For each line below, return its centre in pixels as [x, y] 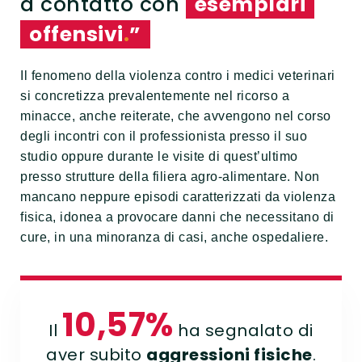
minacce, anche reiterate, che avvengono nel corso [176, 116]
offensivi [72, 35]
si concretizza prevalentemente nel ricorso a [155, 96]
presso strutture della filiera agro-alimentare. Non [170, 177]
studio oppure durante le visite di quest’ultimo [159, 157]
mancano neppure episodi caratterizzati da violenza [178, 197]
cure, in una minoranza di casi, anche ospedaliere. [174, 238]
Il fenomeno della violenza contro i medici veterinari [178, 76]
